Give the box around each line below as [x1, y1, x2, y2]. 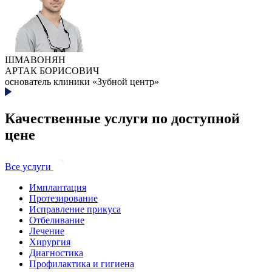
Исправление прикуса [29, 203, 121, 214]
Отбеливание [29, 214, 84, 225]
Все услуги [5, 161, 51, 172]
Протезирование [29, 192, 98, 203]
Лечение [29, 225, 64, 236]
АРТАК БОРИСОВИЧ [5, 65, 99, 76]
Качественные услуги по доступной [5, 110, 240, 126]
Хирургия [29, 236, 70, 247]
